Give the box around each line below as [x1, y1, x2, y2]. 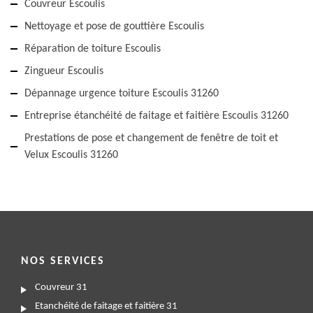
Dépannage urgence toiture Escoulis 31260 [24, 88, 219, 100]
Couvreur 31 [35, 282, 87, 293]
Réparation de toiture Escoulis [24, 43, 161, 55]
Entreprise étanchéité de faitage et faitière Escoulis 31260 [24, 110, 289, 122]
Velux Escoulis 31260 [24, 150, 118, 161]
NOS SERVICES [21, 256, 105, 268]
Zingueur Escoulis [24, 66, 103, 78]
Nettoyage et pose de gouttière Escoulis [24, 21, 204, 33]
